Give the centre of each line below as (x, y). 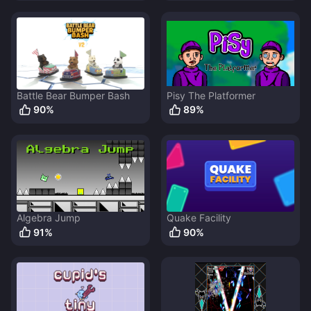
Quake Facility (199, 218)
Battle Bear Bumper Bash (73, 95)
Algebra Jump (49, 218)
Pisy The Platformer (211, 95)
